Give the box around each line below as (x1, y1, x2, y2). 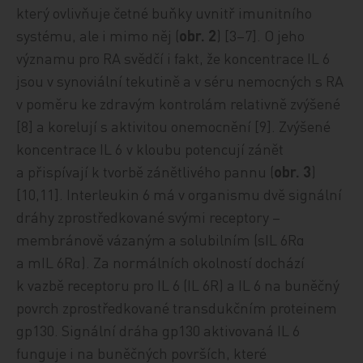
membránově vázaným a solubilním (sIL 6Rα (16, 229, 305, 249)
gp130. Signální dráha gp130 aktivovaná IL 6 (16, 320, 301, 340)
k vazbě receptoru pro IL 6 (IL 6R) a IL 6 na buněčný (16, 275, 340, 294)
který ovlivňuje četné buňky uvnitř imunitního (16, 2, 313, 22)
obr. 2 (179, 25, 217, 45)
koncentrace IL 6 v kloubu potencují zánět (16, 139, 284, 158)
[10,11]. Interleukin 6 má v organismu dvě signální (16, 184, 343, 203)
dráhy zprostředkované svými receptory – (16, 207, 281, 226)
